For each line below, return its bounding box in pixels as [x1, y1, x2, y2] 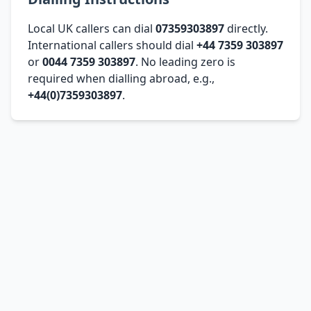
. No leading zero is [135, 53, 235, 69]
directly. [224, 20, 268, 36]
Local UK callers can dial [28, 20, 155, 36]
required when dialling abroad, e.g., [28, 70, 215, 86]
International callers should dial [28, 37, 196, 53]
